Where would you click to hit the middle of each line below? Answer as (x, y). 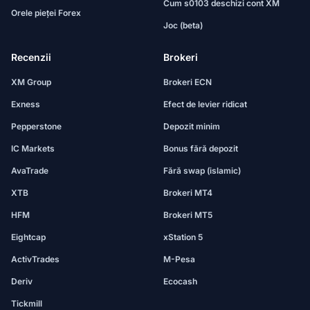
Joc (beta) (183, 25)
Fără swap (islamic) (202, 171)
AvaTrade (30, 171)
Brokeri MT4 (188, 193)
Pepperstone (36, 126)
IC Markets (33, 148)
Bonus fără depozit (201, 148)
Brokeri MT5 (188, 215)
